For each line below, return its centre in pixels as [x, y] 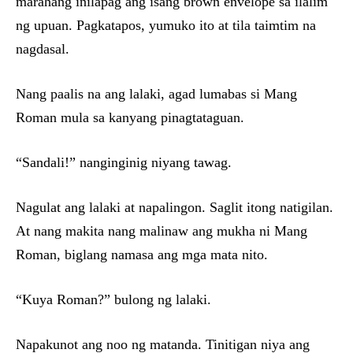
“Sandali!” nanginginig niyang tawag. [124, 163]
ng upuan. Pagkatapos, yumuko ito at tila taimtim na [166, 26]
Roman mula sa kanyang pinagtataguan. [130, 118]
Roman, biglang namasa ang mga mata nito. [142, 255]
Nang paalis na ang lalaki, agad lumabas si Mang [156, 94]
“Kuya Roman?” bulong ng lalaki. [113, 300]
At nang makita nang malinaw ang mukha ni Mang [162, 231]
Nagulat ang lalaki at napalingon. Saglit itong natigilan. [175, 208]
